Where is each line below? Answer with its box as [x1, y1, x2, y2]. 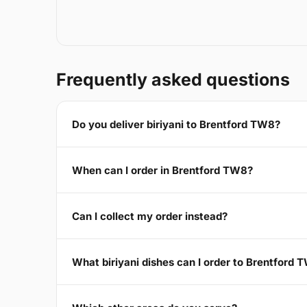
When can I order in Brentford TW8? [72, 163, 253, 177]
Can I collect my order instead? [72, 209, 228, 223]
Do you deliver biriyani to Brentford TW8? [72, 117, 280, 131]
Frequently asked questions [56, 69, 290, 90]
